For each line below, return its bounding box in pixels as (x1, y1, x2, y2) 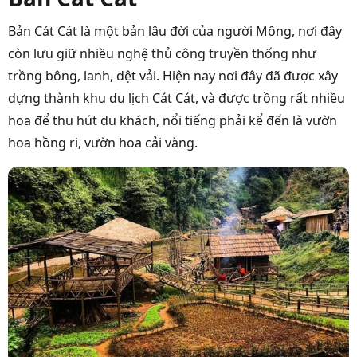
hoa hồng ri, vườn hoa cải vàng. (8, 134, 198, 152)
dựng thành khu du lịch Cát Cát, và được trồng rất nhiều (8, 89, 345, 108)
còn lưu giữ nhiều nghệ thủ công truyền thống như (8, 45, 316, 63)
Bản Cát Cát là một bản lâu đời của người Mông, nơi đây (8, 22, 342, 41)
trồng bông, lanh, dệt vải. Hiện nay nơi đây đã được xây (8, 67, 338, 85)
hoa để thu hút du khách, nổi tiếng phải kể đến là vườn (8, 112, 337, 130)
